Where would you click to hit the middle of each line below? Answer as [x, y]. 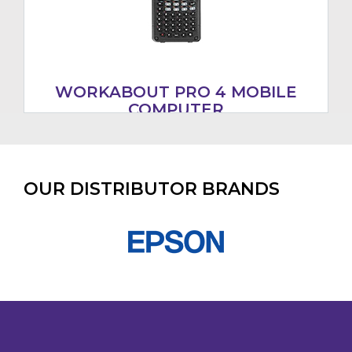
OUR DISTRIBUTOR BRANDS [152, 189]
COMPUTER [176, 110]
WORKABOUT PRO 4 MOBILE [176, 92]
